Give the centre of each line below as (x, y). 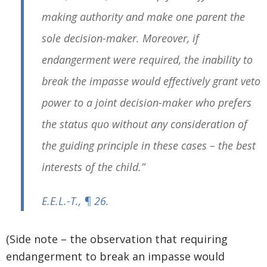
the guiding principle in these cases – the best (149, 146)
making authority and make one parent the (143, 17)
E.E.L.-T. (60, 201)
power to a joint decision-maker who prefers (147, 103)
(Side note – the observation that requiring (117, 239)
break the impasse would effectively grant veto (151, 81)
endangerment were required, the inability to (147, 60)
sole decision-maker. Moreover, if (120, 38)
